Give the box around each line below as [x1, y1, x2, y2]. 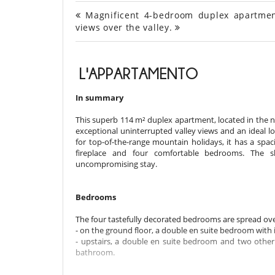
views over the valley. [76, 21, 176, 34]
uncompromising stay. [76, 158, 157, 170]
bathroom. [76, 247, 115, 258]
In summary [76, 92, 123, 104]
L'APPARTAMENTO [76, 65, 198, 82]
